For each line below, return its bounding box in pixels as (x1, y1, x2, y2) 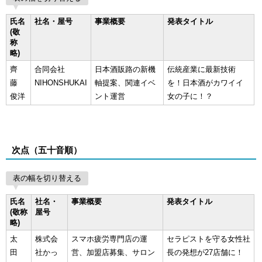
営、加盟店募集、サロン (71, 247, 155, 257)
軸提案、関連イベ (95, 78, 156, 87)
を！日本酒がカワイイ (167, 78, 243, 87)
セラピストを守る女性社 (167, 234, 250, 243)
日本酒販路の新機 (95, 64, 156, 74)
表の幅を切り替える (13, 173, 81, 182)
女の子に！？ (167, 91, 213, 101)
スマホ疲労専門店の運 (71, 234, 147, 243)
